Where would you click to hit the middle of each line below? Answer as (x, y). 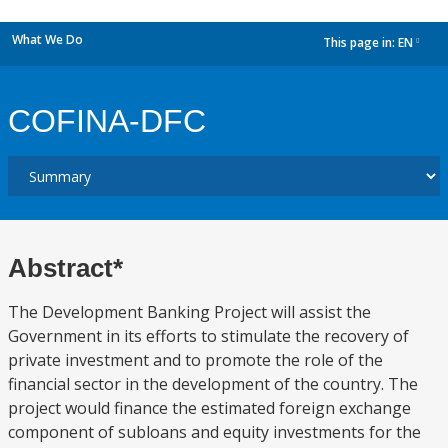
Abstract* (65, 268)
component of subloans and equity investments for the (214, 432)
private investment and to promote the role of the (195, 360)
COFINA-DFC (107, 121)
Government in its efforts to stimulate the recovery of (208, 336)
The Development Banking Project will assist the (189, 312)
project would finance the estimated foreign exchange (209, 408)
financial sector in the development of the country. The (213, 384)
